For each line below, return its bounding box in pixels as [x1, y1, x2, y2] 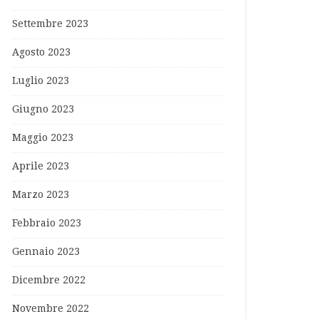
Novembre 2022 [12, 303, 89, 314]
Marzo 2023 [12, 189, 69, 200]
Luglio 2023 [12, 75, 69, 86]
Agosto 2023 [12, 46, 70, 58]
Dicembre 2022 [12, 274, 85, 286]
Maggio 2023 [12, 132, 73, 143]
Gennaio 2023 [12, 246, 80, 257]
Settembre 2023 [12, 18, 88, 29]
